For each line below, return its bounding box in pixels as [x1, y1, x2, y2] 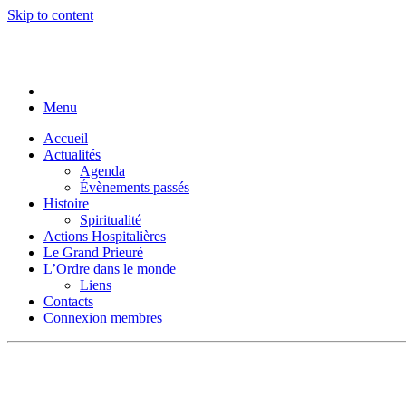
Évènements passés [80, 179, 189, 195]
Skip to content [7, 7, 93, 23]
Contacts [43, 294, 93, 309]
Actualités [43, 147, 101, 162]
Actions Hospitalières [43, 228, 166, 244]
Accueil [43, 130, 88, 146]
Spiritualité [80, 212, 141, 227]
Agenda [80, 163, 125, 179]
